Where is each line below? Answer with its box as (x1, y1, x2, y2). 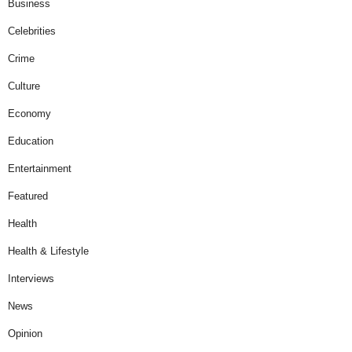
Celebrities (8, 25, 56, 38)
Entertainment (8, 163, 71, 175)
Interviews (8, 273, 54, 285)
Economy (8, 108, 51, 120)
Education (8, 135, 53, 148)
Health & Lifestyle (8, 245, 89, 258)
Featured (8, 190, 48, 203)
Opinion (8, 328, 42, 340)
